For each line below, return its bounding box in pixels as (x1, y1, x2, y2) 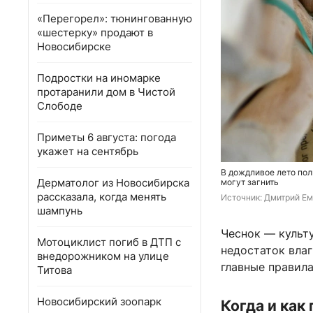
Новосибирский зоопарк (37, 295, 161, 308)
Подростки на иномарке (37, 71, 161, 85)
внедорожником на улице (37, 249, 169, 263)
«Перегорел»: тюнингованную (37, 12, 192, 25)
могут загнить (221, 177, 279, 188)
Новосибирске (37, 40, 111, 53)
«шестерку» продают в (37, 26, 153, 39)
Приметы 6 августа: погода (37, 131, 176, 144)
